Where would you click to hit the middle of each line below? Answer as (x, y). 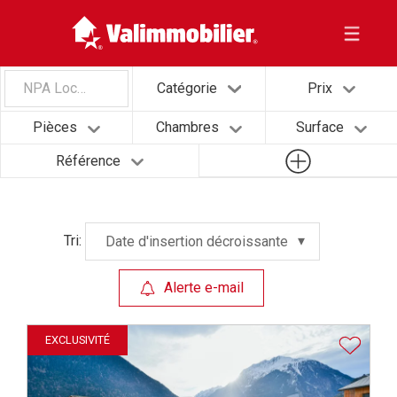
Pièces (54, 128)
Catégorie (187, 89)
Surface (319, 128)
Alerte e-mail (203, 288)
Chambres (187, 128)
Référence (88, 160)
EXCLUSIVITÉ (78, 340)
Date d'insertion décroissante (197, 241)
